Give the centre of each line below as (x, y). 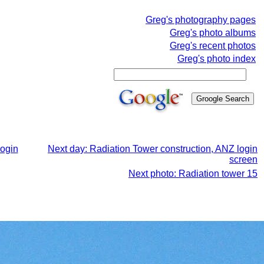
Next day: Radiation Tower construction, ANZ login (153, 149)
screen (243, 159)
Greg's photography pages (201, 20)
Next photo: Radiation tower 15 (193, 174)
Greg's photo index (217, 59)
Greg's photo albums (213, 33)
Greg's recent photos (213, 46)
